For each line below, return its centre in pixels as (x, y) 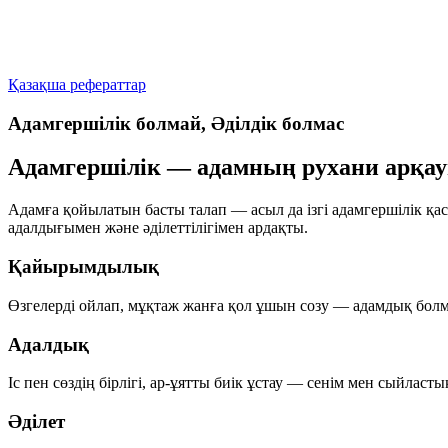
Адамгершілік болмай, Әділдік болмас (176, 123)
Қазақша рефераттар (77, 84)
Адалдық (48, 344)
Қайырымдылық (83, 267)
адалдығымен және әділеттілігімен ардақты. (158, 228)
